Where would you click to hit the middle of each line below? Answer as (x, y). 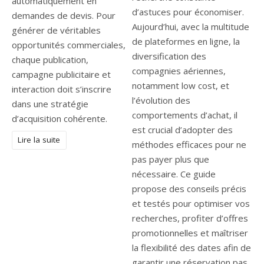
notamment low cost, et (181, 86)
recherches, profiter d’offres (190, 218)
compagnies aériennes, (179, 71)
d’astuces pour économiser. (188, 12)
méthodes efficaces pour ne (189, 145)
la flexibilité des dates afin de (192, 248)
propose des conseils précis (189, 189)
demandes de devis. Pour (64, 16)
